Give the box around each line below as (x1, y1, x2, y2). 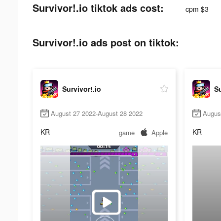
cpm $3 (185, 4, 209, 14)
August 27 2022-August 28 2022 (51, 109, 143, 118)
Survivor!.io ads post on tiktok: (33, 35, 179, 49)
